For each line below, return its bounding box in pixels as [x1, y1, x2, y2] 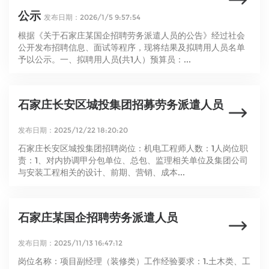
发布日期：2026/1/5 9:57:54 [44, 13, 141, 22]
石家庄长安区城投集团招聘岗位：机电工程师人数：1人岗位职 [18, 143, 248, 154]
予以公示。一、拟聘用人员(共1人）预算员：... [18, 54, 191, 65]
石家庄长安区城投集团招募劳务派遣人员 [18, 98, 223, 112]
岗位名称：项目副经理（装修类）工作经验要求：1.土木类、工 [18, 256, 250, 267]
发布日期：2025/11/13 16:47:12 [18, 238, 122, 247]
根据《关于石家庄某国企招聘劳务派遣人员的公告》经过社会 [18, 30, 245, 41]
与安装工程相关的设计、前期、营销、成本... [18, 167, 185, 178]
